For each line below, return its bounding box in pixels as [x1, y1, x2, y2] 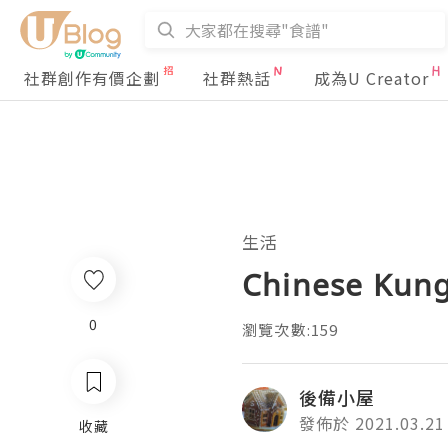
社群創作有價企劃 [24, 66, 160, 90]
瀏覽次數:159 [242, 319, 339, 340]
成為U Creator [314, 66, 429, 90]
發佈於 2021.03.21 [299, 411, 445, 435]
